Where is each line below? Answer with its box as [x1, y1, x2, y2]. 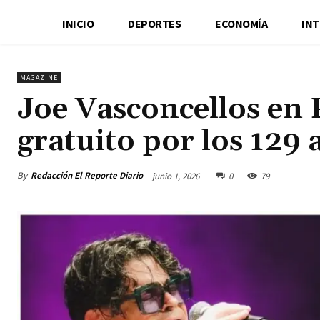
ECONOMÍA [215, 16, 268, 31]
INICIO [62, 16, 94, 31]
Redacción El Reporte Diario [31, 169, 143, 181]
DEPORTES [128, 16, 181, 31]
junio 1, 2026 [152, 169, 199, 182]
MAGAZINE [20, 72, 58, 82]
